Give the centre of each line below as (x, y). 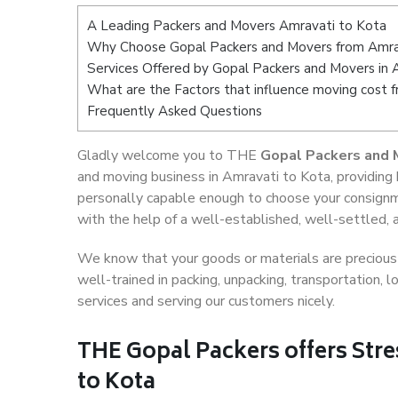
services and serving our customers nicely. (206, 302)
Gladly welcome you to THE (169, 156)
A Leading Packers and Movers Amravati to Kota (237, 26)
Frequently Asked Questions (175, 111)
